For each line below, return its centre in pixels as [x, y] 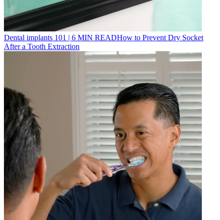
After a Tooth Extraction [42, 46]
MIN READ [96, 37]
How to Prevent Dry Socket [160, 37]
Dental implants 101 [35, 37]
